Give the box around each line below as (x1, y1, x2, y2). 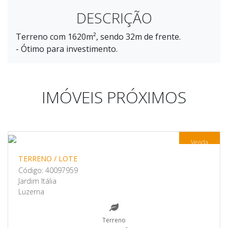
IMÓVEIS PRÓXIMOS (42, 86, 186, 108)
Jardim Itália (18, 176, 56, 186)
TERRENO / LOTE (18, 154, 77, 163)
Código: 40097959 (18, 165, 78, 175)
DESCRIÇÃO (76, 8, 152, 27)
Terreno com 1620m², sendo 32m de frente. (16, 31, 181, 42)
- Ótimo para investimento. (16, 43, 118, 54)
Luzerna (18, 187, 44, 196)
